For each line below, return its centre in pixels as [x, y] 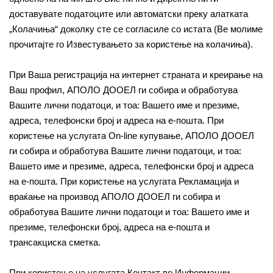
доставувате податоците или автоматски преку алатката [129, 14]
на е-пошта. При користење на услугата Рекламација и [124, 181]
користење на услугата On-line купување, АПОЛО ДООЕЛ [132, 136]
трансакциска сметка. [55, 242]
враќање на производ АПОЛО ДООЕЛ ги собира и [115, 197]
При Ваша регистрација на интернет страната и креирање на [136, 75]
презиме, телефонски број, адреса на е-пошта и [109, 227]
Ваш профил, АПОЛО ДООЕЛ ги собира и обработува [123, 90]
